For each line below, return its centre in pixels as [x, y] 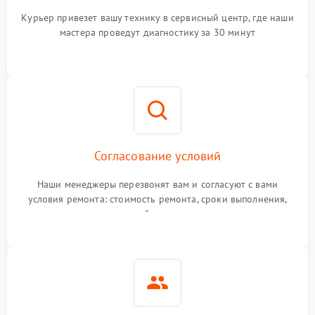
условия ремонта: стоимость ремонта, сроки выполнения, [157, 199]
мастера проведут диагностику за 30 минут [157, 33]
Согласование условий [157, 156]
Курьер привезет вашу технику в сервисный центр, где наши [157, 18]
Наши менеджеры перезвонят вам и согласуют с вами [157, 185]
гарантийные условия [157, 214]
